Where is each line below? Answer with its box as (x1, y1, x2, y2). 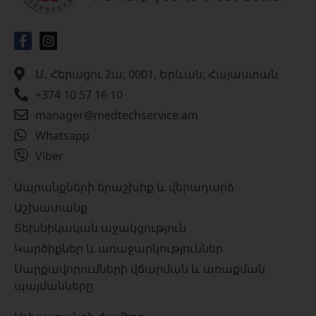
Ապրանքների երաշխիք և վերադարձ (14, 179, 234, 195)
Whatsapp (35, 128, 90, 144)
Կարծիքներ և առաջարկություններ (14, 241, 223, 257)
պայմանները (14, 278, 93, 294)
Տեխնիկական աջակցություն (14, 220, 186, 236)
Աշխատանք (14, 200, 87, 216)
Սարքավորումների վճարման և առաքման (14, 261, 265, 277)
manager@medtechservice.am (35, 107, 198, 123)
